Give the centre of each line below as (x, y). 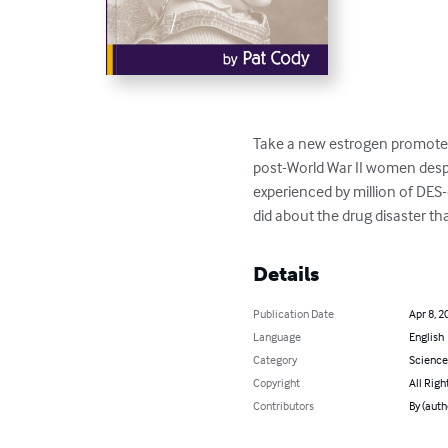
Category (275, 359)
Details (286, 273)
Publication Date (294, 313)
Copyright (277, 382)
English (426, 336)
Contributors (284, 405)
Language (277, 336)
